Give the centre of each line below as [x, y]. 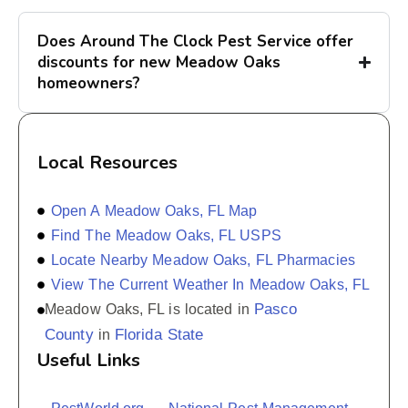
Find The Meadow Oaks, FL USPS [166, 236]
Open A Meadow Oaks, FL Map [154, 211]
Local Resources [107, 163]
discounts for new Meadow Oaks [159, 63]
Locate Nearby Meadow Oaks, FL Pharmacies [203, 260]
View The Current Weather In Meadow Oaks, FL [211, 285]
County [69, 335]
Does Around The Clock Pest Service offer [195, 42]
